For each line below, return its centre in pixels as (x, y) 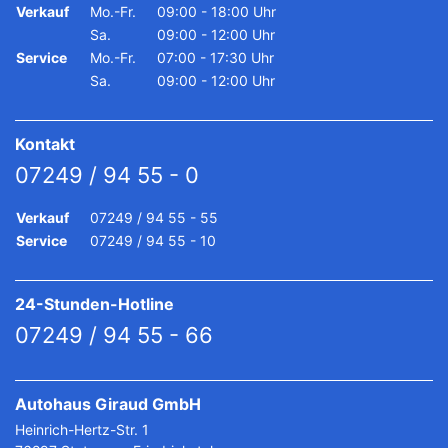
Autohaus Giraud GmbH (108, 404)
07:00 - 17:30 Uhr (215, 57)
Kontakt (45, 144)
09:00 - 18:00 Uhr (216, 11)
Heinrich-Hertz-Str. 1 (82, 429)
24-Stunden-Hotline (94, 304)
